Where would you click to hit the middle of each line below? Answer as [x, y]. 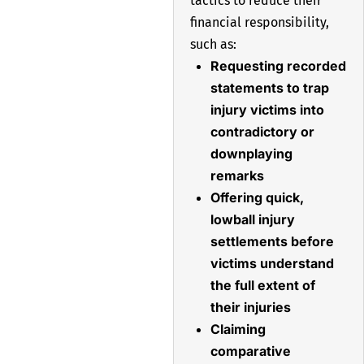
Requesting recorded [278, 65]
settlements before [272, 241]
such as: [213, 44]
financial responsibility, [259, 22]
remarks [237, 175]
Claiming [238, 329]
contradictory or [262, 131]
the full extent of [262, 285]
